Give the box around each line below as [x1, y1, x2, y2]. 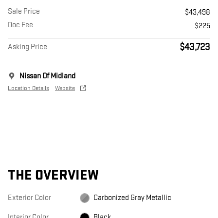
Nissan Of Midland [19, 72, 75, 81]
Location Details [8, 84, 49, 92]
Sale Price [8, 7, 40, 17]
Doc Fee [8, 20, 33, 30]
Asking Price [8, 42, 47, 52]
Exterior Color [8, 193, 51, 203]
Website [55, 84, 75, 92]
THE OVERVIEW [8, 167, 99, 184]
